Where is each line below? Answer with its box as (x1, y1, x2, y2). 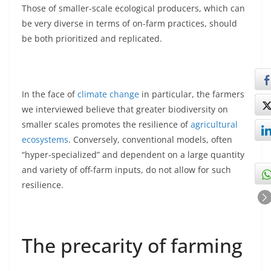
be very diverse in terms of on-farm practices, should (22, 18, 237, 30)
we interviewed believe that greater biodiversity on (22, 103, 228, 116)
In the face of (22, 88, 77, 100)
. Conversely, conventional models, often (68, 134, 232, 146)
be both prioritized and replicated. (22, 33, 162, 45)
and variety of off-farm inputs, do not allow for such (22, 164, 231, 176)
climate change (77, 88, 139, 100)
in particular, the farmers (139, 88, 244, 100)
